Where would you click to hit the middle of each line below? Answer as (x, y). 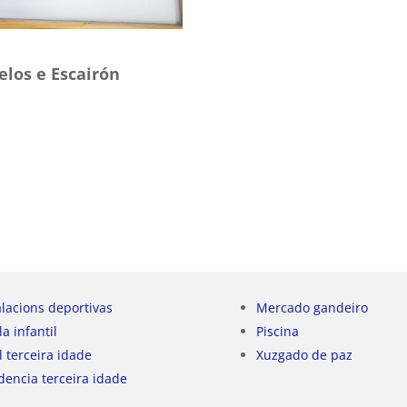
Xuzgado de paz (305, 354)
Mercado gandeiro (313, 307)
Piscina (278, 331)
